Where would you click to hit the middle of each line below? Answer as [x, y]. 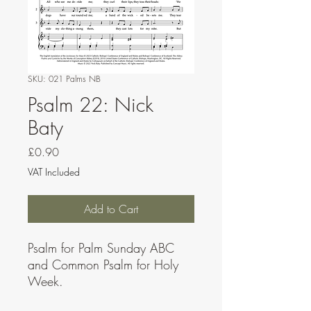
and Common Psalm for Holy [103, 264]
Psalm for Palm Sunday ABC [101, 247]
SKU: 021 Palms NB [64, 78]
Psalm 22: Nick [91, 104]
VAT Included [54, 171]
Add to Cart [111, 209]
